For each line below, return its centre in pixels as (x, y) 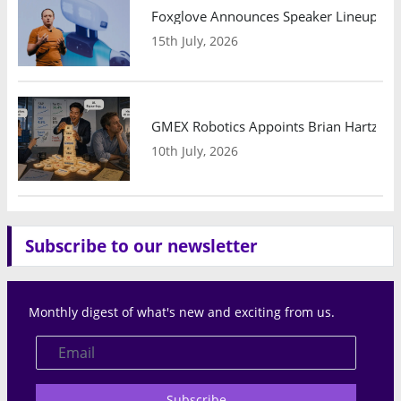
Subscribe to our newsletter (141, 246)
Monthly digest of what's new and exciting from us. (182, 312)
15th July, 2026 (195, 40)
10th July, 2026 (195, 150)
